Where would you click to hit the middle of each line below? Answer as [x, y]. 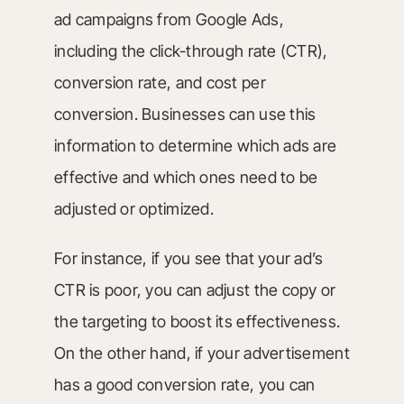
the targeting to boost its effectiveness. [197, 321]
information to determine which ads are [195, 146]
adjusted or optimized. [133, 209]
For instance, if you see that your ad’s [188, 258]
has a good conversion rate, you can [184, 385]
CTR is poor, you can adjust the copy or [195, 290]
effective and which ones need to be [186, 177]
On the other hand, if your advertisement [202, 353]
